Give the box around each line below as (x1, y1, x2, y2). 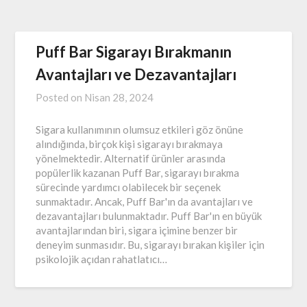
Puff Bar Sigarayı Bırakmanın (36, 42, 232, 61)
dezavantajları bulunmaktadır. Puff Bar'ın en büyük (36, 209, 262, 222)
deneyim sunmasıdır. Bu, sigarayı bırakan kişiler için (36, 238, 265, 251)
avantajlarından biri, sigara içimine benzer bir (36, 223, 238, 236)
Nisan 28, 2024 (84, 90, 154, 103)
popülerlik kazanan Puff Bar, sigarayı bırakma (36, 166, 240, 179)
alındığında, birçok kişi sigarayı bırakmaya (36, 137, 223, 150)
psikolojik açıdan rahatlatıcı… (36, 252, 168, 265)
